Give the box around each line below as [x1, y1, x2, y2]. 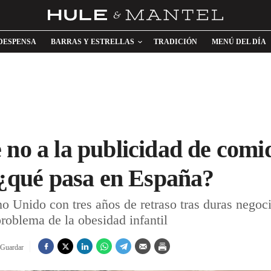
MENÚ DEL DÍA [212, 38, 266, 46]
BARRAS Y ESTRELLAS [51, 38, 134, 46]
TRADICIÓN [154, 38, 197, 46]
